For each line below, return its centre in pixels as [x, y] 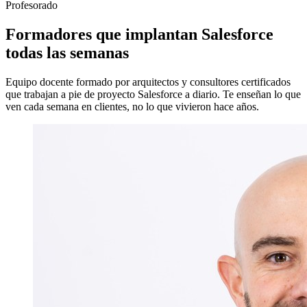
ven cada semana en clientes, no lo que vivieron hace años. [132, 107]
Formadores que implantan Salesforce [139, 35]
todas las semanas [67, 53]
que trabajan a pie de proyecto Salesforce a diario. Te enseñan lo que [153, 95]
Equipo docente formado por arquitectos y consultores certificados [148, 82]
